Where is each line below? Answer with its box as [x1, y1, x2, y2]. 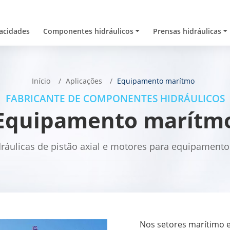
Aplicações [65, 76, 102, 86]
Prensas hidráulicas [152, 26, 221, 36]
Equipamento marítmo [117, 76, 195, 86]
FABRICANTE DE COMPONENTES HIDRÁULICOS [5, 91, 225, 106]
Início [32, 76, 51, 86]
